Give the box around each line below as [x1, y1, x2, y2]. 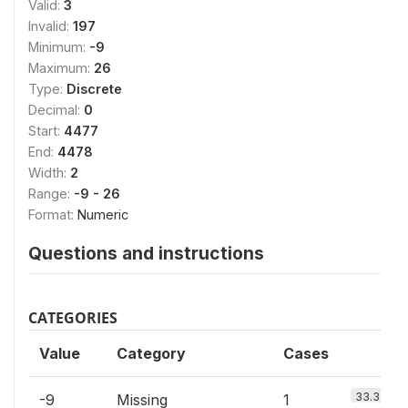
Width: [28, 165, 70, 180]
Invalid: [28, 18, 73, 34]
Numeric [77, 207, 128, 222]
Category [117, 344, 186, 362]
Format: [28, 207, 77, 222]
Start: [28, 123, 64, 138]
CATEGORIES [28, 308, 117, 328]
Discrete [66, 81, 122, 97]
